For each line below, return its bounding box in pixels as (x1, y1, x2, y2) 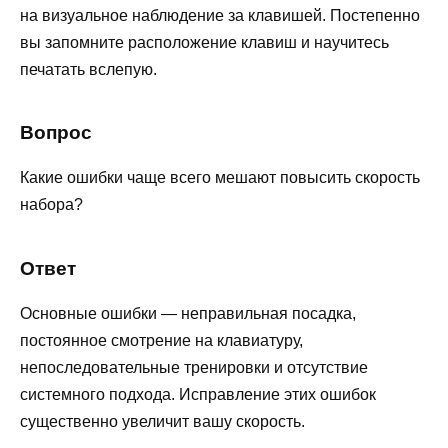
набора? (20, 196, 83, 214)
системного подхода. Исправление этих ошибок (20, 386, 376, 404)
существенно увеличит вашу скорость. (20, 413, 305, 431)
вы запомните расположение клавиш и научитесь (20, 33, 389, 51)
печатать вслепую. (20, 60, 157, 78)
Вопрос (20, 122, 92, 144)
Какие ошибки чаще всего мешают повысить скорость (20, 169, 420, 187)
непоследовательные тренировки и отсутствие (20, 359, 368, 377)
